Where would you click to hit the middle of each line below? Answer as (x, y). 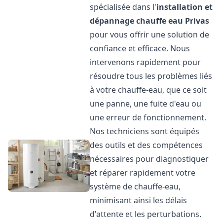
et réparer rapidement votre (143, 173)
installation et (185, 7)
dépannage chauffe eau (137, 21)
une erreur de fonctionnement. (148, 117)
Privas (197, 21)
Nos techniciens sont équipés (145, 131)
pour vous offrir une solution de (150, 35)
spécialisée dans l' (123, 7)
